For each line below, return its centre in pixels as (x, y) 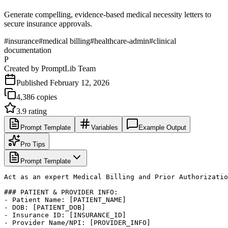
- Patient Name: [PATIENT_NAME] (65, 199)
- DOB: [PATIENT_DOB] (45, 207)
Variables (105, 127)
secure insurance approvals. (48, 23)
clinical (165, 41)
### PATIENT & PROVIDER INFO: (61, 192)
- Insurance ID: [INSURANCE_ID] (65, 215)
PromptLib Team (68, 68)
